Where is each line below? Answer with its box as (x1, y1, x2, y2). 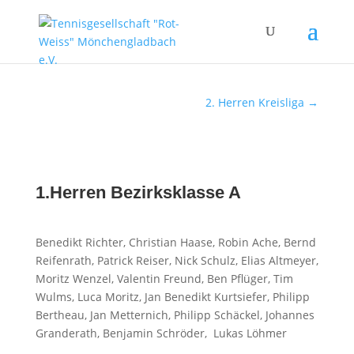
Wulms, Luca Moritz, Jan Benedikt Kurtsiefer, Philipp (35, 289, 310, 304)
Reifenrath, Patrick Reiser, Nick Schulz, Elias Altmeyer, (35, 253, 318, 268)
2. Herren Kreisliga (205, 95, 305, 110)
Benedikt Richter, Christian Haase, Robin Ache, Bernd (35, 235, 316, 250)
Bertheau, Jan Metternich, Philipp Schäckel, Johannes (35, 307, 314, 322)
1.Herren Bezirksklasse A (35, 183, 241, 202)
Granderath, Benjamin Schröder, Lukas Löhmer (35, 326, 287, 341)
